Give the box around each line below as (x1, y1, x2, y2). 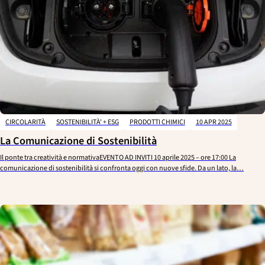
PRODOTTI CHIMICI (129, 117, 185, 128)
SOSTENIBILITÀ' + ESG (56, 117, 119, 128)
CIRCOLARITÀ (5, 117, 46, 128)
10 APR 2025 (195, 117, 232, 128)
